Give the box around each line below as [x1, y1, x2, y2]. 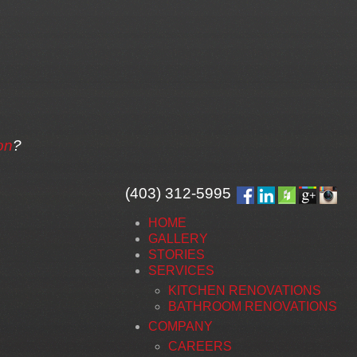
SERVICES [148, 263, 214, 277]
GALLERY [148, 231, 208, 245]
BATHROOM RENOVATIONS [168, 299, 337, 313]
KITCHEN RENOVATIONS [168, 283, 321, 297]
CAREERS [168, 339, 232, 353]
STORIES [148, 247, 205, 261]
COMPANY [148, 319, 213, 333]
